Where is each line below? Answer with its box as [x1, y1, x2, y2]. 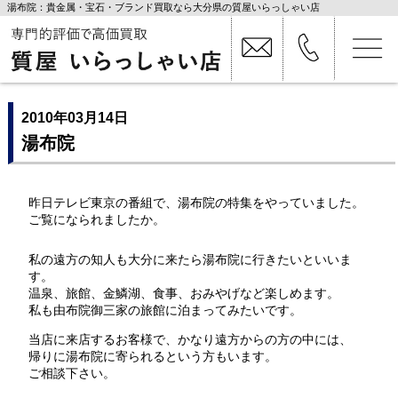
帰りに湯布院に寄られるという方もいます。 [28, 348, 277, 363]
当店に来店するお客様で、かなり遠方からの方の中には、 [28, 331, 352, 346]
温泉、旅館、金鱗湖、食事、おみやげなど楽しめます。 [28, 286, 339, 301]
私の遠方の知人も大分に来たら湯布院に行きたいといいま [28, 252, 352, 267]
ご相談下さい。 [28, 365, 115, 380]
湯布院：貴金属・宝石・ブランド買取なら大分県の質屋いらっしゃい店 [7, 2, 321, 12]
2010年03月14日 [20, 109, 128, 125]
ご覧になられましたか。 [28, 211, 165, 227]
